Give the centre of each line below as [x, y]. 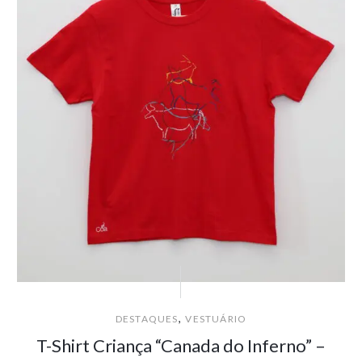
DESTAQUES [147, 319]
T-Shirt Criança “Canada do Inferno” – [181, 346]
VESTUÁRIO [216, 319]
